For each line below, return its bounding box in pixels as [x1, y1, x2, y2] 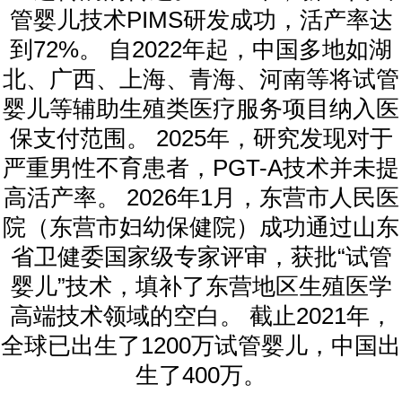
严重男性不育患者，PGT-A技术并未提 [3, 154, 399, 180]
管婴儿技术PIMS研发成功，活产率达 [9, 6, 393, 32]
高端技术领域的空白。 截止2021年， [9, 302, 393, 328]
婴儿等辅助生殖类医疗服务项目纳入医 [3, 95, 399, 121]
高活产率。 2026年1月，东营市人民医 [3, 184, 399, 210]
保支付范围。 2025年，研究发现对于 [9, 125, 393, 151]
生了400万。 [135, 362, 267, 388]
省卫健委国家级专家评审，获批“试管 [10, 243, 392, 269]
